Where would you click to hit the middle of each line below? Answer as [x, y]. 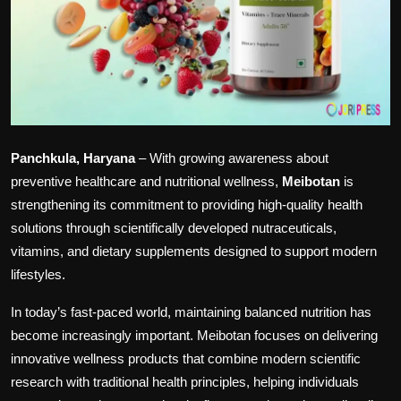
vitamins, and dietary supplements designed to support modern [194, 251]
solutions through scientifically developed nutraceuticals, [174, 227]
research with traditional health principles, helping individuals [185, 381]
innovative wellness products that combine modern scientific [186, 358]
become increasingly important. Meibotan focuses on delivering [194, 335]
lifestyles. [38, 274]
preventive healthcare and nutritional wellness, [146, 181]
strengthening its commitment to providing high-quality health [187, 204]
